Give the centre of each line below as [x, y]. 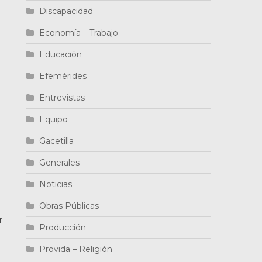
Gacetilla [57, 141]
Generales [60, 163]
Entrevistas [62, 98]
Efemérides [63, 76]
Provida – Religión [76, 249]
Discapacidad [66, 11]
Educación [61, 54]
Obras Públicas [69, 206]
